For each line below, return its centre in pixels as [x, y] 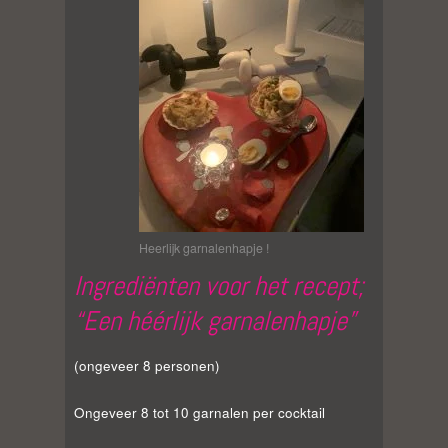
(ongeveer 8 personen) [147, 366]
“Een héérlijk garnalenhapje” [215, 321]
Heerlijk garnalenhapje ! [204, 248]
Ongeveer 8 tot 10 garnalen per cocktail [199, 413]
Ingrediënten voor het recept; [219, 286]
